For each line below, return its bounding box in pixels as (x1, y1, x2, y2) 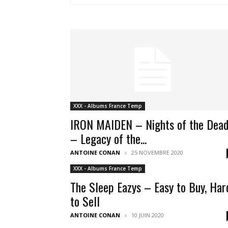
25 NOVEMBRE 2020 (131, 149, 183, 156)
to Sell (70, 192, 100, 210)
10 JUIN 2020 (131, 211, 164, 219)
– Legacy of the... (70, 129, 147, 148)
